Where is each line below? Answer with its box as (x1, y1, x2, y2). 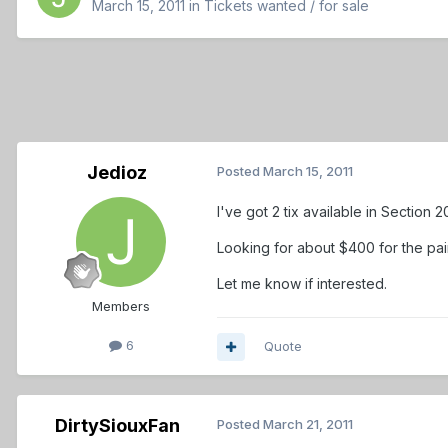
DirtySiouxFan (54, 415, 180, 437)
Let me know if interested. (217, 275, 387, 293)
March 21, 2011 (263, 416, 353, 433)
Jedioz (87, 162, 147, 184)
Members (92, 298, 150, 315)
